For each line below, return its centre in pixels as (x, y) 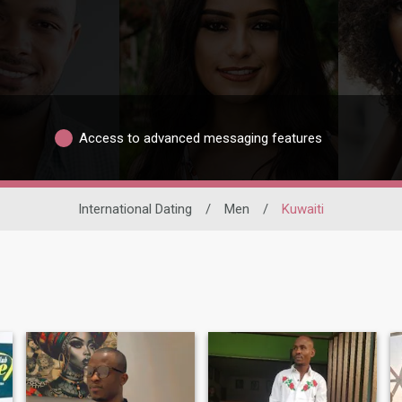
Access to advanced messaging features (201, 138)
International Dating (135, 210)
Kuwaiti (303, 210)
